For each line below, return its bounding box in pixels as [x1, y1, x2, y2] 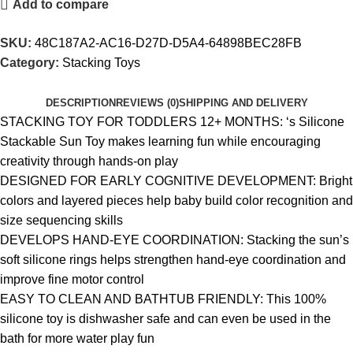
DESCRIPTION [45, 97, 116, 110]
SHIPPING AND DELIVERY [178, 97, 308, 110]
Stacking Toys [62, 56, 140, 70]
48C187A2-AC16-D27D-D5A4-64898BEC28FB [35, 36, 302, 50]
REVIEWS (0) [115, 97, 179, 110]
